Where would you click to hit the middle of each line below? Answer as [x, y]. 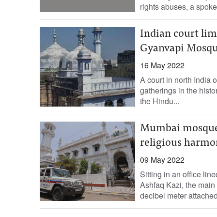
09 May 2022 [162, 160]
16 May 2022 [162, 65]
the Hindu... [159, 101]
